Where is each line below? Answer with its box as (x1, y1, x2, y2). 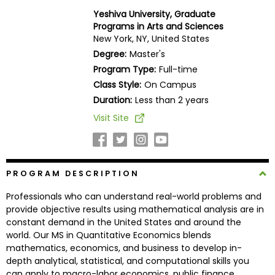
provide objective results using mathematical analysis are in (6, 203, 264, 215)
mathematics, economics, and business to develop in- (6, 241, 242, 254)
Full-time (158, 63, 198, 76)
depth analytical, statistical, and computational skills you (6, 254, 249, 267)
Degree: (93, 47, 126, 60)
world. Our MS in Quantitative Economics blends (6, 228, 211, 241)
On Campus (144, 78, 196, 91)
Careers (10, 106, 47, 119)
